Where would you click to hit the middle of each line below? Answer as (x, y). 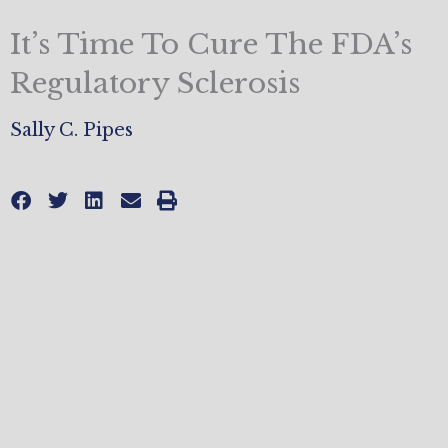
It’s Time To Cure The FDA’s (211, 45)
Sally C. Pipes (71, 130)
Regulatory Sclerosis (155, 84)
